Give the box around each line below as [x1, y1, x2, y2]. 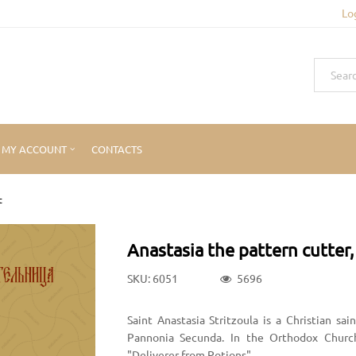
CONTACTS [91, 141, 142, 156]
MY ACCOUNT [2, 141, 67, 156]
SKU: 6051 [126, 270, 178, 285]
